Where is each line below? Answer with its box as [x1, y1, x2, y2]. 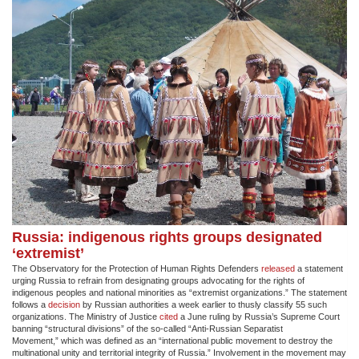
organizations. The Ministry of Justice [12, 312, 159, 322]
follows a [12, 300, 48, 310]
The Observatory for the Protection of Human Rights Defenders [12, 264, 261, 274]
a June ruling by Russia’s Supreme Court [178, 312, 340, 322]
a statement [295, 264, 343, 274]
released [261, 264, 295, 274]
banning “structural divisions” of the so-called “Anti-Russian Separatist [12, 324, 283, 334]
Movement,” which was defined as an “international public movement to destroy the [12, 336, 333, 346]
